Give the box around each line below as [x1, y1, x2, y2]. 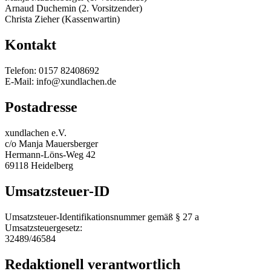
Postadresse [5, 99, 77, 115]
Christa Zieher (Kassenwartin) [5, 14, 120, 25]
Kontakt [5, 37, 56, 53]
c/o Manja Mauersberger [5, 138, 98, 149]
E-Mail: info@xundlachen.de [5, 76, 116, 87]
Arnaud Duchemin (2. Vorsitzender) [5, 3, 142, 14]
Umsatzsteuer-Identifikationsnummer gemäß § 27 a [5, 211, 199, 222]
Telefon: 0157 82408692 [5, 65, 99, 76]
